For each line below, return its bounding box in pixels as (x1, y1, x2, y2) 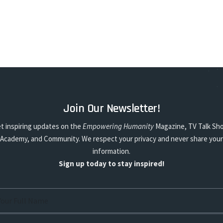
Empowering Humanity (82, 121, 154, 131)
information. (93, 146, 130, 156)
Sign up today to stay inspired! (59, 159, 164, 168)
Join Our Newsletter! (63, 101, 160, 116)
